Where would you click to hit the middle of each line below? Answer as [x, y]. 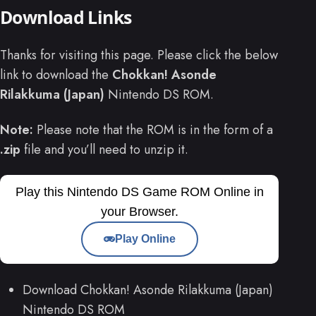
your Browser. [139, 212]
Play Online [145, 239]
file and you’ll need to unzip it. [104, 150]
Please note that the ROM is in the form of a [153, 130]
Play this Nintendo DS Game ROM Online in [139, 192]
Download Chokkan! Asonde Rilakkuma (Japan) [148, 290]
